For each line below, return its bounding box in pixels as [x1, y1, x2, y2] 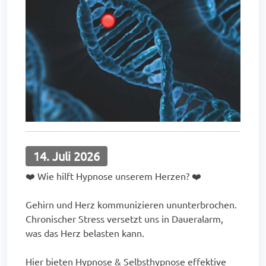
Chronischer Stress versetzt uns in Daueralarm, [26, 212, 223, 224]
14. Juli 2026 [33, 148, 100, 163]
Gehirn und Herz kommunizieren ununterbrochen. [26, 198, 237, 210]
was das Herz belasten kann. [26, 226, 144, 239]
